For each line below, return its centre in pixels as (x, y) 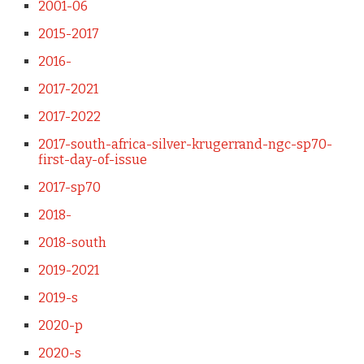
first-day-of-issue (92, 160)
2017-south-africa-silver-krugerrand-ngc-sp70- (185, 144)
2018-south (72, 243)
